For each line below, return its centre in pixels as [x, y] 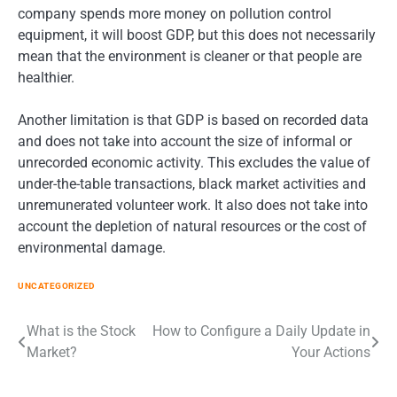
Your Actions [331, 352]
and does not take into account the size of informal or [185, 142]
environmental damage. [92, 248]
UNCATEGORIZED [57, 285]
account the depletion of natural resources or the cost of [192, 227]
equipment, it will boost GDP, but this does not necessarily [197, 35]
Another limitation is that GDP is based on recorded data [193, 121]
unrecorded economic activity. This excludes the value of [194, 163]
